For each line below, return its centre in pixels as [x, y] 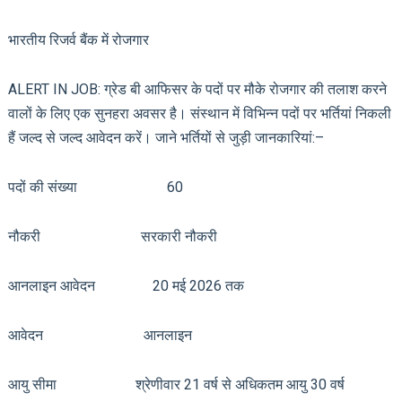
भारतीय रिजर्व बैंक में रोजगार [78, 39]
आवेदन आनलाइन [100, 335]
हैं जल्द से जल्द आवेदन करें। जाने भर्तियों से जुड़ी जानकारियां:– [166, 137]
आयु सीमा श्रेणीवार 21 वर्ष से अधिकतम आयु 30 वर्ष [176, 384]
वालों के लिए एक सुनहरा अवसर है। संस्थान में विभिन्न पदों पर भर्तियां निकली [199, 113]
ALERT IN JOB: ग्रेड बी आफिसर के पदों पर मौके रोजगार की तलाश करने [197, 89]
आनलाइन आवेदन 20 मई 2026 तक [126, 285]
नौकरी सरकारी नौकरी [112, 236]
